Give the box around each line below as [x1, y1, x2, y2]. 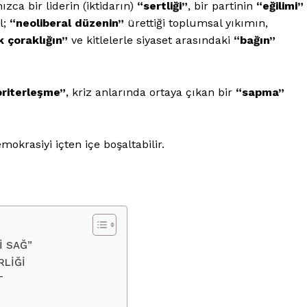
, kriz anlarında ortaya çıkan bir [66, 85, 236, 99]
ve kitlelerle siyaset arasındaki [68, 33, 234, 47]
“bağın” [234, 33, 275, 47]
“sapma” [236, 85, 284, 99]
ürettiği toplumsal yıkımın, [124, 16, 268, 29]
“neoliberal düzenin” [6, 16, 124, 29]
